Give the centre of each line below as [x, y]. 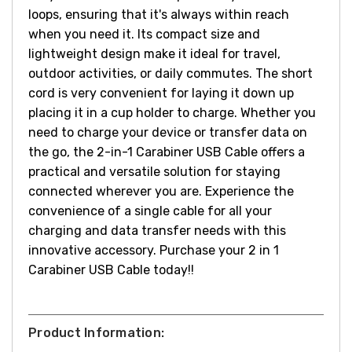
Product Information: [96, 332]
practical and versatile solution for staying [154, 171]
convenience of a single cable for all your [150, 211]
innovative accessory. [94, 250]
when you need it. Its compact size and [144, 34]
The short [284, 73]
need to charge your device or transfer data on [168, 132]
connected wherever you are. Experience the [161, 191]
